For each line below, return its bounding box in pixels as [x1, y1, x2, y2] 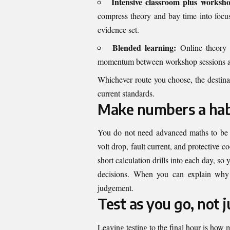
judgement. [98, 182, 133, 194]
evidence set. [98, 24, 139, 35]
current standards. [98, 87, 155, 99]
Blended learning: [112, 41, 177, 53]
